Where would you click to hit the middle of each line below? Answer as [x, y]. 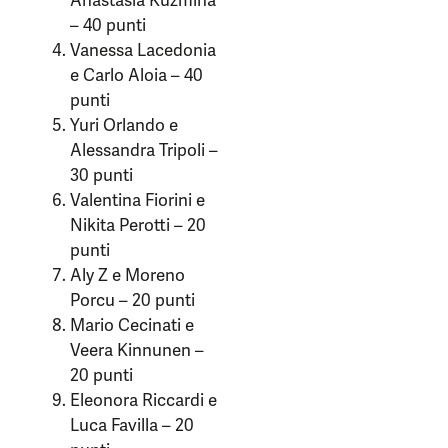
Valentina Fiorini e [137, 200]
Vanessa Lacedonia [143, 50]
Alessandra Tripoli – [144, 150]
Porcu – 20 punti [132, 300]
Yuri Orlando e [124, 125]
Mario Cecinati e [132, 325]
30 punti [101, 175]
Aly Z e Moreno [127, 275]
